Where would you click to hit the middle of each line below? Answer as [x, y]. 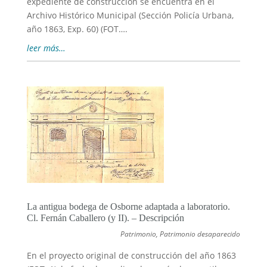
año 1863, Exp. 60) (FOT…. [77, 29]
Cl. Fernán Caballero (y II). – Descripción [105, 218]
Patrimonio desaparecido [200, 234]
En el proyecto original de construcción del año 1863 [131, 255]
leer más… [46, 48]
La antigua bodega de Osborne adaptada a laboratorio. [128, 206]
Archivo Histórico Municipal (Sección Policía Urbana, [130, 15]
